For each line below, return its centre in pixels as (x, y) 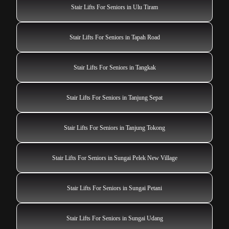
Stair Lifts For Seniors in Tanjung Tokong (114, 128)
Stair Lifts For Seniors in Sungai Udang (114, 218)
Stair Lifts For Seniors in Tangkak (114, 67)
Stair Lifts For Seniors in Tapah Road (114, 37)
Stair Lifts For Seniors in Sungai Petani (114, 188)
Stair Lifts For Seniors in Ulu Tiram (114, 7)
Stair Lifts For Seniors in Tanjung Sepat (114, 97)
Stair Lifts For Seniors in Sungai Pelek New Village (114, 158)
